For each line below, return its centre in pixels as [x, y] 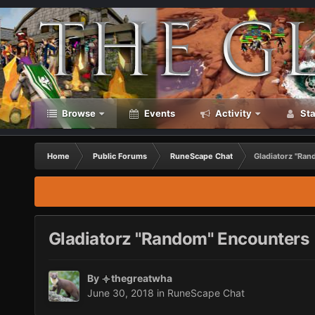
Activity [232, 113]
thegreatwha [141, 278]
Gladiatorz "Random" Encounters [179, 239]
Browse [77, 113]
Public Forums [120, 156]
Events [158, 113]
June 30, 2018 [120, 293]
